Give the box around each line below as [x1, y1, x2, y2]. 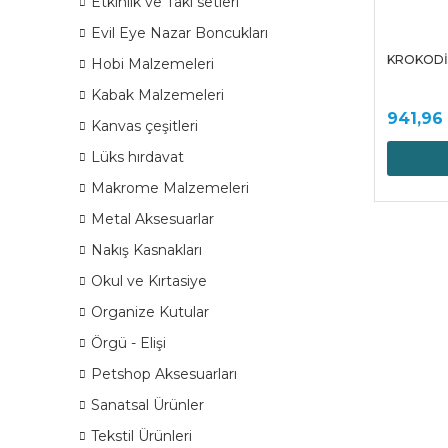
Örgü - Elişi [91, 334, 166, 352]
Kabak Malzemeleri [91, 86, 224, 104]
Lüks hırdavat [91, 148, 184, 166]
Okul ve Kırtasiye [91, 272, 207, 290]
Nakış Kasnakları [91, 241, 202, 259]
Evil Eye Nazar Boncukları [91, 24, 268, 42]
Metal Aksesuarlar [91, 210, 214, 228]
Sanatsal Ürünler [91, 396, 204, 414]
